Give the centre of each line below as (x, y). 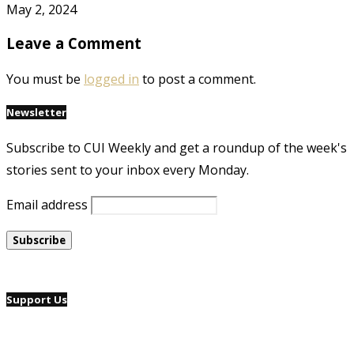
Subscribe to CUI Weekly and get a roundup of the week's (177, 147)
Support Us (37, 299)
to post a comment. (198, 79)
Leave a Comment (74, 43)
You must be (45, 79)
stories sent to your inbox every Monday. (128, 169)
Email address (47, 204)
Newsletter (36, 112)
